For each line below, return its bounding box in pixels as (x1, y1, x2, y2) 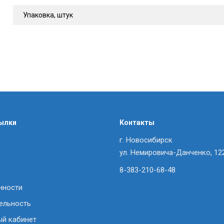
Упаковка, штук (22, 11, 73, 19)
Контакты (119, 118, 154, 126)
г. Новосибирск (119, 135, 172, 144)
